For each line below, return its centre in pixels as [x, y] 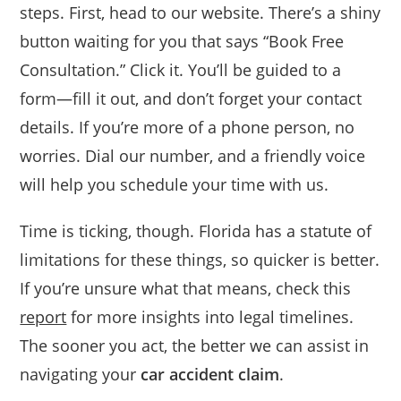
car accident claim [210, 374]
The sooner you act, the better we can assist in [195, 345]
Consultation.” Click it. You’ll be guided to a [181, 69]
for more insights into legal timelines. [210, 316]
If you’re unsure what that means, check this [186, 288]
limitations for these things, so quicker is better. [200, 259]
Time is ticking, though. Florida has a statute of [196, 230]
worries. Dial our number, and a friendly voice [193, 155]
